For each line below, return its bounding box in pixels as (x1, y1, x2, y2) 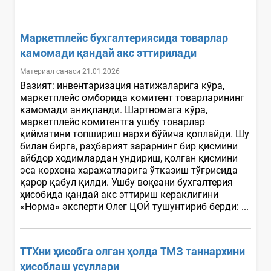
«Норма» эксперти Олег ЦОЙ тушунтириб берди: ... (20, 200, 251, 212)
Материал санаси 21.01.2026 (20, 67, 120, 76)
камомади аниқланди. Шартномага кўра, (20, 103, 207, 116)
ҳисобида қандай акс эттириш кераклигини (20, 188, 218, 200)
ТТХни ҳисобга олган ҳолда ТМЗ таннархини (20, 244, 245, 258)
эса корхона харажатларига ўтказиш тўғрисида (20, 164, 238, 176)
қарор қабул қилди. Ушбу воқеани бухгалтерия (20, 176, 233, 188)
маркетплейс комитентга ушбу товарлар (20, 116, 205, 128)
